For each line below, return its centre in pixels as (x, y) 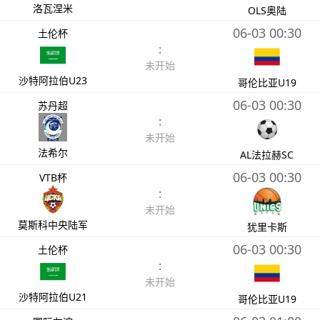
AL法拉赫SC (267, 154)
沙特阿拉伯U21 (53, 296)
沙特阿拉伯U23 (53, 80)
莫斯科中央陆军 (53, 224)
